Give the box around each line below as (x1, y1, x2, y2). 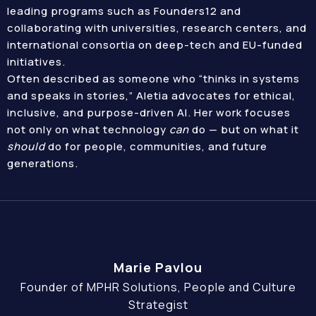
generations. (7, 156, 78, 171)
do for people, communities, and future (45, 139, 267, 154)
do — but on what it (189, 122, 299, 137)
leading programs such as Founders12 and (7, 4, 241, 18)
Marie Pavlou (114, 259, 202, 276)
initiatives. (7, 54, 66, 69)
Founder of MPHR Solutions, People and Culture (20, 279, 296, 295)
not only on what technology (7, 122, 169, 137)
